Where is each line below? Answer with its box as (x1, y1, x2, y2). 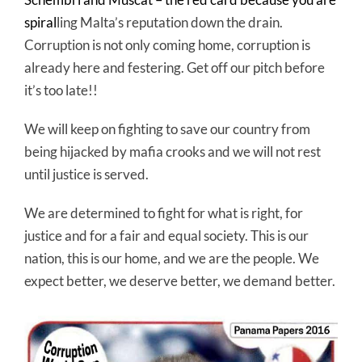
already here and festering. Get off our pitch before (24, 59, 325, 76)
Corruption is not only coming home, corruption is (24, 36, 310, 53)
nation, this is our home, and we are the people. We (24, 250, 319, 267)
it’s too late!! (24, 82, 98, 99)
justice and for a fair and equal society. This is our (24, 227, 309, 244)
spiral (24, 14, 57, 31)
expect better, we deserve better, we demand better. (24, 272, 335, 289)
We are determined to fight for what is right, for (24, 204, 303, 221)
